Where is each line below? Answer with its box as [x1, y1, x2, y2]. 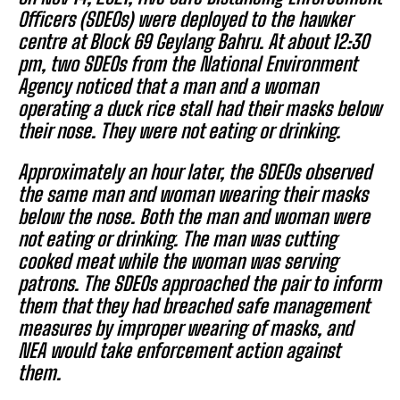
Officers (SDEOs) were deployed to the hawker [18, 6, 352, 31]
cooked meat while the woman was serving [18, 248, 337, 273]
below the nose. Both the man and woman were [18, 204, 370, 229]
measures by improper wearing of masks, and [18, 315, 353, 340]
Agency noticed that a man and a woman [18, 73, 318, 98]
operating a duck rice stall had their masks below [18, 96, 381, 121]
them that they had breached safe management [18, 293, 369, 318]
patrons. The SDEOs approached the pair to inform [18, 271, 381, 296]
